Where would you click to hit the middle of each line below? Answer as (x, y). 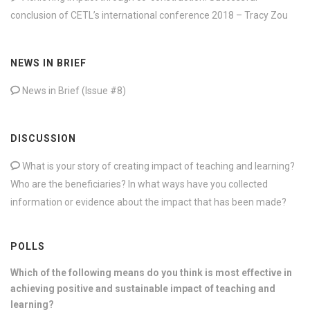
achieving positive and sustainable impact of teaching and (143, 288)
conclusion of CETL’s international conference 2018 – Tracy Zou (149, 15)
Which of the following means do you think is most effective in (151, 272)
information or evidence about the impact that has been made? (148, 202)
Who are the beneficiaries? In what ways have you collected (139, 184)
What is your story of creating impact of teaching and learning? (157, 166)
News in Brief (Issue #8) (73, 90)
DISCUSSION (43, 138)
